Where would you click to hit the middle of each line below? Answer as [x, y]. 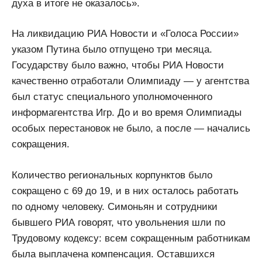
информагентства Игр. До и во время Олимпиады [127, 113]
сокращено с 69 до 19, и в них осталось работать [125, 191]
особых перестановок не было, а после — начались [131, 129]
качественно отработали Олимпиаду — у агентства [130, 81]
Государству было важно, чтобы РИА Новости [118, 65]
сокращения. [41, 144]
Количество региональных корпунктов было [112, 175]
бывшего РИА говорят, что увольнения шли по [118, 222]
